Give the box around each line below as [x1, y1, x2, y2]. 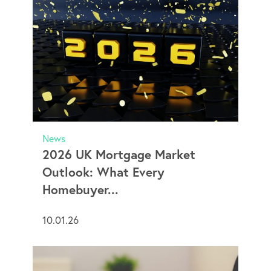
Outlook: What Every [42, 163, 165, 180]
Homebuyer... [42, 181, 119, 198]
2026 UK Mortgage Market [42, 146, 195, 163]
